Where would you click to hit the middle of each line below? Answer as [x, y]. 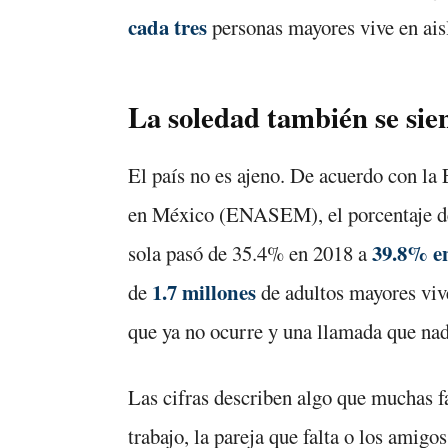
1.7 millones [204, 291]
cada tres [167, 26]
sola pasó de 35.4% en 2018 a [250, 252]
